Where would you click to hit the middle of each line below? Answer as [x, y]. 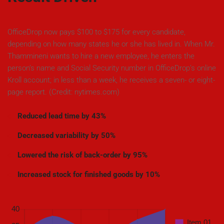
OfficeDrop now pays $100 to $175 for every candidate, [96, 32]
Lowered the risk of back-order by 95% [82, 155]
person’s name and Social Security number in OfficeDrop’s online [112, 68]
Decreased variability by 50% [66, 135]
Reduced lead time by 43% [62, 116]
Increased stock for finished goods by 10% [89, 174]
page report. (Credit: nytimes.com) [63, 92]
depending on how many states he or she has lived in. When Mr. [111, 44]
